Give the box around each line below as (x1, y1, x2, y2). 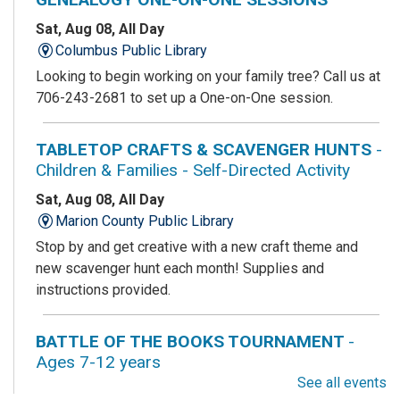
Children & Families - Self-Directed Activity (36, 159, 350, 180)
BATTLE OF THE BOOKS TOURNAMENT (36, 330, 348, 352)
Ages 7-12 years (36, 351, 161, 372)
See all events (297, 373, 387, 391)
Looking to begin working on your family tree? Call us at (36, 67, 380, 85)
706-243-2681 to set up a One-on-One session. (36, 88, 333, 106)
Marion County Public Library (55, 212, 235, 229)
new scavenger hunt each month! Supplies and (36, 259, 324, 277)
